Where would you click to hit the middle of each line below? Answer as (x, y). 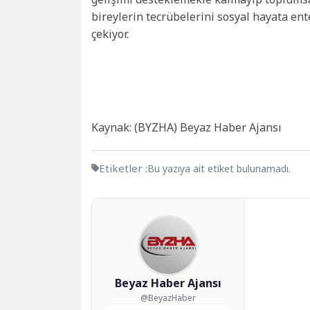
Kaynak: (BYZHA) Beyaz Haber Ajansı (186, 128)
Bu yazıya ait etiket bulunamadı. (219, 169)
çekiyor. (110, 34)
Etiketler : (123, 168)
